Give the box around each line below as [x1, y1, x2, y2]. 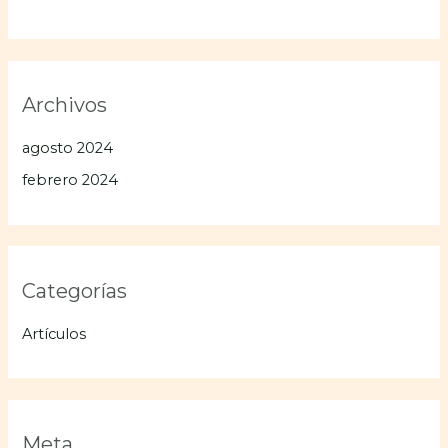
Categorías [22, 278, 128, 303]
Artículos [22, 324, 87, 343]
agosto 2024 [22, 138, 114, 157]
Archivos [22, 92, 108, 117]
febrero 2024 [22, 171, 119, 190]
